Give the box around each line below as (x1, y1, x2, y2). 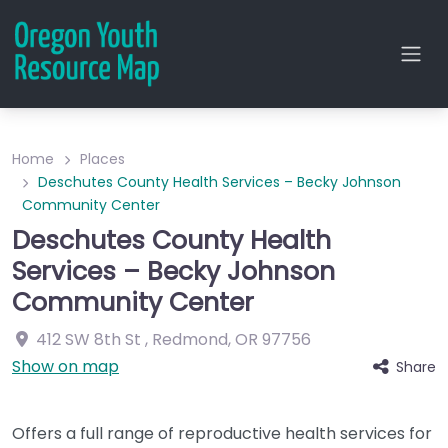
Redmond (152, 328, 228, 351)
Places (80, 149, 125, 169)
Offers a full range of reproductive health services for (12, 422, 432, 445)
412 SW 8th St (36, 328, 141, 351)
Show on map (12, 355, 119, 378)
